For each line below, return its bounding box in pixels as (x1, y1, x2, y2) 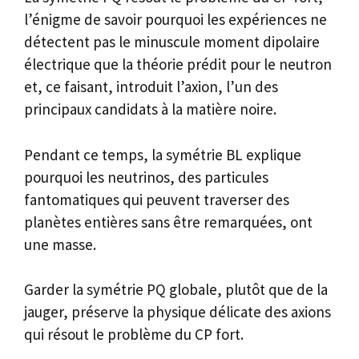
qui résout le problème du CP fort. (24, 325, 244, 345)
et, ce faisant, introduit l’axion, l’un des (24, 77, 278, 97)
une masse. (24, 234, 96, 254)
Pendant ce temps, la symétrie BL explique (24, 144, 301, 164)
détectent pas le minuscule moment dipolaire (24, 32, 320, 52)
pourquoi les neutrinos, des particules (24, 167, 268, 187)
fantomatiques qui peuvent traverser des (24, 189, 289, 209)
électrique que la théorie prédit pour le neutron (24, 54, 332, 75)
